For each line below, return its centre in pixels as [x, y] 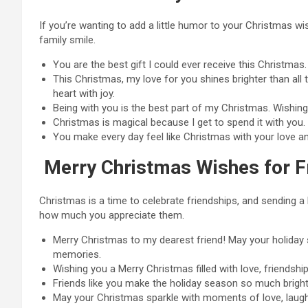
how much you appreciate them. [112, 215]
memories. [77, 254]
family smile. [67, 40]
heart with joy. [84, 93]
